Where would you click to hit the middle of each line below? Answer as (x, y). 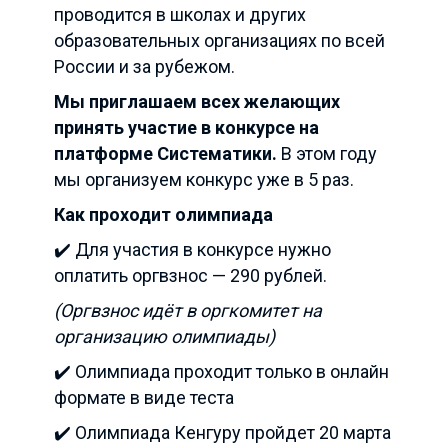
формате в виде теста (144, 397)
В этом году (327, 153)
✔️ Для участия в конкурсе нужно (192, 249)
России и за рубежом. (144, 66)
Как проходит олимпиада (163, 214)
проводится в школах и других (180, 14)
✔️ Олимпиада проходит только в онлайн (221, 371)
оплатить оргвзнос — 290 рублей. (190, 275)
